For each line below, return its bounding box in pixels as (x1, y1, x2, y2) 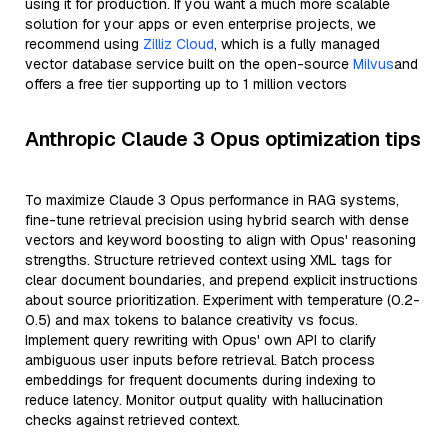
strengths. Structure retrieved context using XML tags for (25, 251, 392, 269)
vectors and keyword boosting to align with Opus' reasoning (25, 231, 416, 249)
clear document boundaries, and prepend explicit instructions (25, 271, 418, 289)
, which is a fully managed (214, 35, 380, 53)
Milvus (353, 55, 394, 73)
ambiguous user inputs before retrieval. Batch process (25, 351, 375, 369)
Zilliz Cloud (143, 35, 214, 53)
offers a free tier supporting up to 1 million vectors (25, 75, 347, 93)
